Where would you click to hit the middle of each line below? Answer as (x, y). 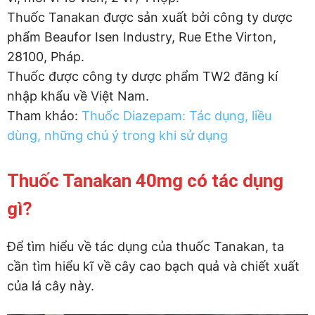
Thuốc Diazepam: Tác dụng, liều (176, 116)
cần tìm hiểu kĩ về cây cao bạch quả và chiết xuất (153, 266)
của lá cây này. (51, 286)
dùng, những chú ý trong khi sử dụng (117, 136)
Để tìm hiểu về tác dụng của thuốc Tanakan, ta (146, 247)
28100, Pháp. (46, 57)
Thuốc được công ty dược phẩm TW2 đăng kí (142, 77)
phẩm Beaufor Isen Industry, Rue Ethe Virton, (142, 37)
